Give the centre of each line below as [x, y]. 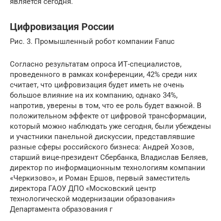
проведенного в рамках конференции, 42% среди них [103, 75]
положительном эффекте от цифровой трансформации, [108, 116]
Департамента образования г [61, 209]
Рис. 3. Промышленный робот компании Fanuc [92, 42]
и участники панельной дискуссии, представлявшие [102, 137]
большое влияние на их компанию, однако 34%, [94, 95]
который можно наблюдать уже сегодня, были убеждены [110, 127]
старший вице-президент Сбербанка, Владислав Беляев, [109, 158]
